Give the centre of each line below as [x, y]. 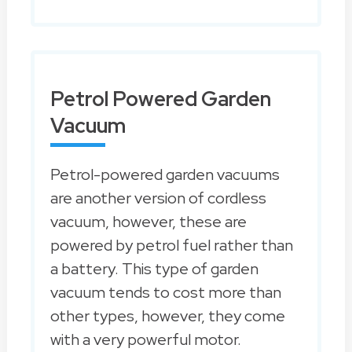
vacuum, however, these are [148, 222]
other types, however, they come [167, 316]
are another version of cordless [158, 198]
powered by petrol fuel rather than [171, 246]
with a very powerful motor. [145, 340]
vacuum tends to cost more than [165, 293]
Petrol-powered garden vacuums [165, 175]
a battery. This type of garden [154, 269]
